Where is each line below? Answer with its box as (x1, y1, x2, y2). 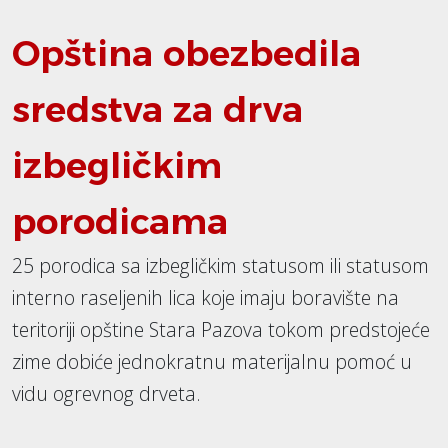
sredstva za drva (12, 88, 303, 132)
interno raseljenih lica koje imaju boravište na (12, 284, 399, 312)
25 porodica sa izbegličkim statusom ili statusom (12, 252, 429, 280)
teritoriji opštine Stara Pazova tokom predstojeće (12, 316, 430, 344)
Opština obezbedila (12, 32, 361, 76)
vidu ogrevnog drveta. (12, 380, 201, 408)
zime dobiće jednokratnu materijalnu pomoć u (12, 348, 412, 376)
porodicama (12, 200, 228, 244)
